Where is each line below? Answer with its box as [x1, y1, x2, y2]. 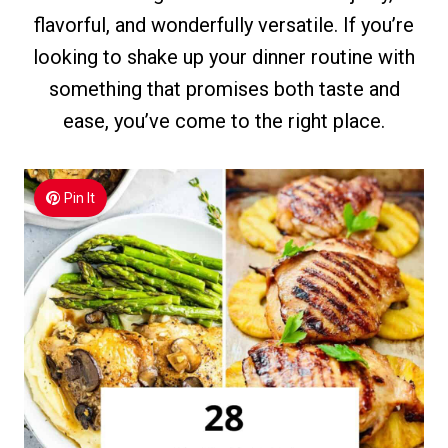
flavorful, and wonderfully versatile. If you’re [34, 13, 414, 37]
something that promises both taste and [48, 77, 400, 101]
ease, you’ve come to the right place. [63, 109, 385, 133]
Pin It [64, 190, 96, 206]
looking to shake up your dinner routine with [33, 45, 415, 69]
